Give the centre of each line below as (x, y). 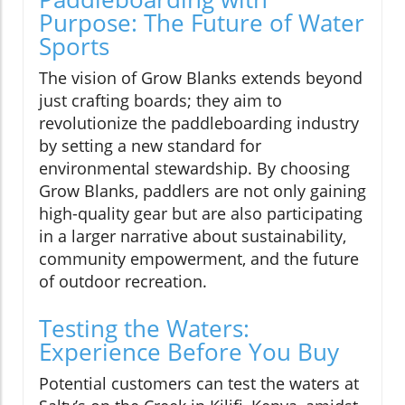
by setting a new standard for (150, 146)
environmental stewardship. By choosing (194, 169)
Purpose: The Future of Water (202, 23)
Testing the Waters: (144, 329)
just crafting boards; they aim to (160, 101)
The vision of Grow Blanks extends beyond (201, 78)
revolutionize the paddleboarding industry (199, 123)
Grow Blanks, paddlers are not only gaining (202, 191)
